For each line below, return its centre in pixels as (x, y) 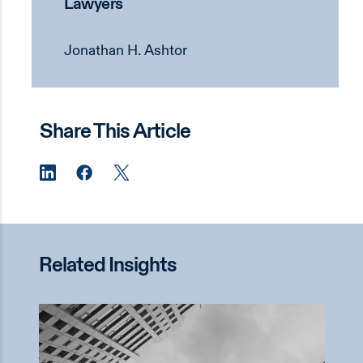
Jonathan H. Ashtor (126, 51)
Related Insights (107, 266)
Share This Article (115, 132)
